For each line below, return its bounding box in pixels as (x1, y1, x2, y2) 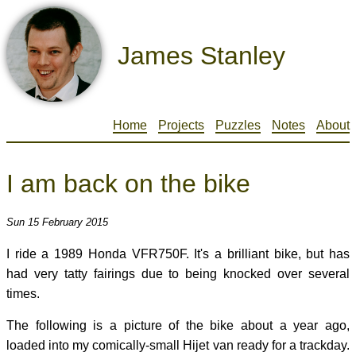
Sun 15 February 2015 (6, 215, 108, 228)
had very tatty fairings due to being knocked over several (6, 266, 350, 281)
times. (6, 286, 40, 300)
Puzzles (215, 118, 261, 132)
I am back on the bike (6, 169, 250, 199)
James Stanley (118, 41, 285, 70)
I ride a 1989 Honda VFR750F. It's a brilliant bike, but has (6, 246, 350, 261)
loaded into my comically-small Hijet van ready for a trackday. (6, 338, 350, 352)
